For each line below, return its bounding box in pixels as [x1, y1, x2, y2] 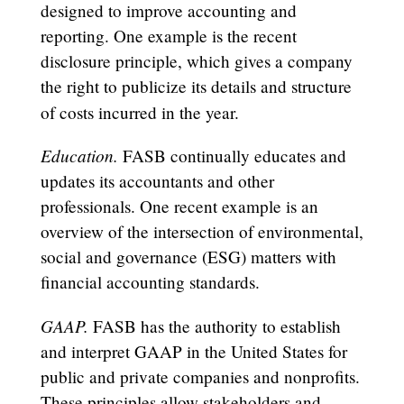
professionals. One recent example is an [40, 195, 318, 218]
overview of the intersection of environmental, [40, 220, 363, 243]
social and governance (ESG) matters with [40, 245, 336, 269]
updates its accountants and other [40, 170, 274, 193]
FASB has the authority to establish [87, 314, 341, 337]
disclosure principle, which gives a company [40, 50, 353, 73]
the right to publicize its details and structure [40, 75, 352, 98]
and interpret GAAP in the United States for [40, 339, 347, 363]
